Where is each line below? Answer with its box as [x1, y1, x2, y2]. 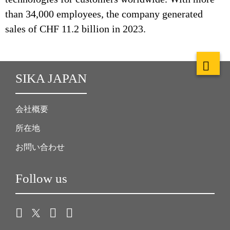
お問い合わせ [15, 143, 65, 151]
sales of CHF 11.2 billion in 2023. [5, 23, 146, 34]
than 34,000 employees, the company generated [5, 8, 203, 20]
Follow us [15, 171, 67, 185]
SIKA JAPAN [15, 71, 87, 85]
